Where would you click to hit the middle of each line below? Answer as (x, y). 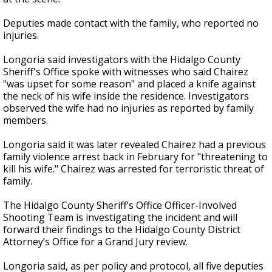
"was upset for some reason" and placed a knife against (129, 84)
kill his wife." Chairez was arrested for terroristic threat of (134, 169)
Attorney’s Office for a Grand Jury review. (95, 242)
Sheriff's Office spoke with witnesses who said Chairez (126, 72)
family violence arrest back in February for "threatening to (135, 157)
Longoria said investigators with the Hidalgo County (122, 60)
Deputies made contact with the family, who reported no (131, 23)
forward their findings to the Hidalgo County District (122, 230)
